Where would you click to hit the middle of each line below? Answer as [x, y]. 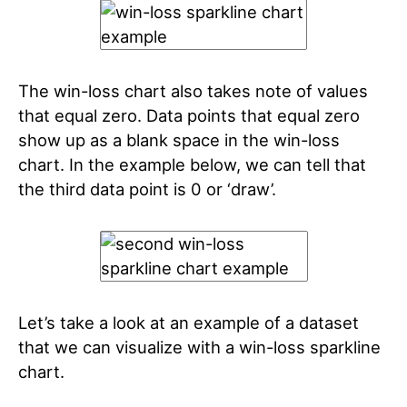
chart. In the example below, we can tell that [192, 164]
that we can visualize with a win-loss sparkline [199, 347]
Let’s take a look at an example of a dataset [189, 323]
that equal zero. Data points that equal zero [189, 115]
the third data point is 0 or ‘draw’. [147, 189]
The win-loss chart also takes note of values [193, 91]
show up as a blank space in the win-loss [179, 140]
